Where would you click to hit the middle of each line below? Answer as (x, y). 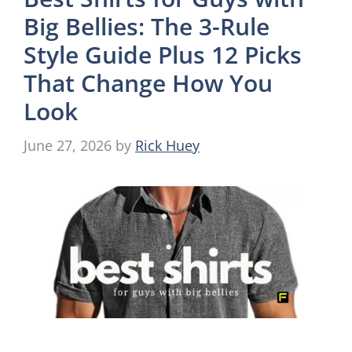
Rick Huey (167, 146)
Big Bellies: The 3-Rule (147, 27)
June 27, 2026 (68, 146)
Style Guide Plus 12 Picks (163, 55)
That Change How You (148, 83)
